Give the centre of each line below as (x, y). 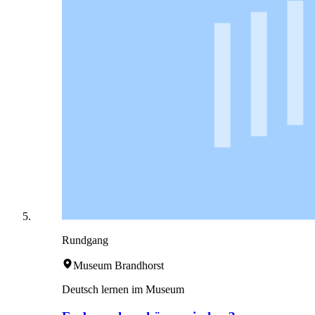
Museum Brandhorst (118, 265)
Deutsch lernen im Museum (123, 289)
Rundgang (85, 240)
